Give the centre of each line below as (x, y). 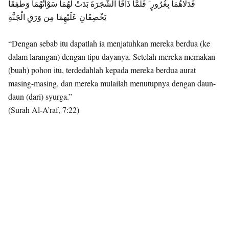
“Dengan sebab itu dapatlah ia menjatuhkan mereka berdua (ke (109, 43)
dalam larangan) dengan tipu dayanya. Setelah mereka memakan (112, 56)
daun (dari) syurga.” (40, 96)
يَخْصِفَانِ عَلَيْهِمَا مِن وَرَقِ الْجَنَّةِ (57, 17)
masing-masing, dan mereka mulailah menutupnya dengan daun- (112, 83)
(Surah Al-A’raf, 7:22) (44, 110)
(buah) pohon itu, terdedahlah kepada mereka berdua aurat (102, 70)
